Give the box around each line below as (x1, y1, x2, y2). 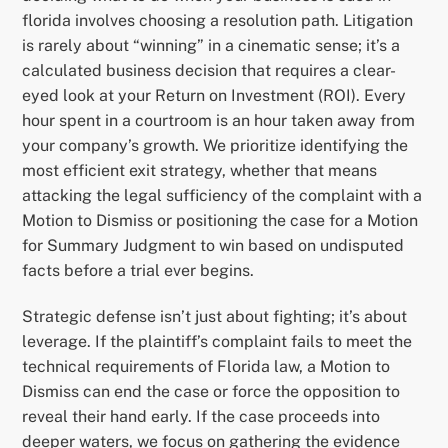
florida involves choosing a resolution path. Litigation (22, 11, 414, 31)
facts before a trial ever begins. (22, 261, 255, 281)
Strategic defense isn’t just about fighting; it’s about (22, 307, 408, 326)
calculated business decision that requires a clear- (22, 61, 397, 81)
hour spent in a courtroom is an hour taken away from (22, 111, 416, 131)
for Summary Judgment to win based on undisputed (22, 236, 405, 256)
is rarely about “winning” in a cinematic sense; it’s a (22, 36, 401, 56)
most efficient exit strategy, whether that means (22, 161, 378, 181)
